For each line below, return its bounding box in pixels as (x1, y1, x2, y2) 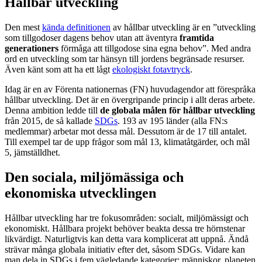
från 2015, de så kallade (5, 115, 95, 126)
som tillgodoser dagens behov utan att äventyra (5, 32, 180, 43)
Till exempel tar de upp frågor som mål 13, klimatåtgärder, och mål (5, 136, 250, 147)
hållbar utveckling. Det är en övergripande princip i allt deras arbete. (5, 94, 255, 105)
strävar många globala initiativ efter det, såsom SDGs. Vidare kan (5, 244, 245, 254)
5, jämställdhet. (5, 147, 60, 157)
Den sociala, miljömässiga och (5, 169, 184, 185)
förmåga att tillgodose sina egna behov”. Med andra (58, 43, 251, 53)
